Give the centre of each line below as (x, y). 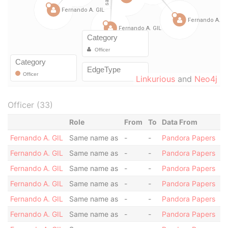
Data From (179, 122)
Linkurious (155, 79)
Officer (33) (30, 105)
